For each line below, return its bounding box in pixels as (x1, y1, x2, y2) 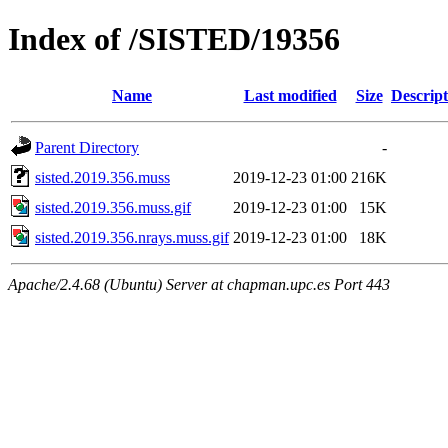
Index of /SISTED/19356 (8, 21, 340, 58)
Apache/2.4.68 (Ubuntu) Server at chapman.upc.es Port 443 (8, 275, 390, 293)
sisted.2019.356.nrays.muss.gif (35, 228, 229, 246)
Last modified (243, 86, 337, 104)
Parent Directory (35, 138, 139, 156)
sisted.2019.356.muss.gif (35, 198, 191, 216)
